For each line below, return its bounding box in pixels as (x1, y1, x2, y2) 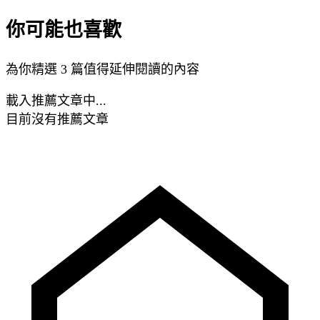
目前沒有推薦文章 (6, 111, 109, 126)
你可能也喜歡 (6, 19, 121, 41)
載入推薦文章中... (6, 93, 106, 108)
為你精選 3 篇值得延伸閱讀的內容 (6, 61, 199, 76)
